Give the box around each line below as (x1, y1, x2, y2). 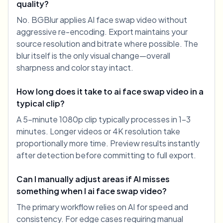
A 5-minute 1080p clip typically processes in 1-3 (16, 114, 191, 125)
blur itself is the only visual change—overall (16, 50, 170, 61)
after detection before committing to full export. (16, 150, 196, 161)
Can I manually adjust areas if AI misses (16, 174, 170, 185)
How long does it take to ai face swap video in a (16, 86, 204, 97)
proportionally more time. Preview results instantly (16, 138, 200, 149)
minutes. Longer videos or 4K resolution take (16, 126, 180, 137)
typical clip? (16, 98, 65, 109)
